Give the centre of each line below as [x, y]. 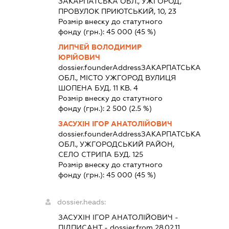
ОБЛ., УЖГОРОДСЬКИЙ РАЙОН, [117, 144]
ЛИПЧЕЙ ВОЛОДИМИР [100, 47]
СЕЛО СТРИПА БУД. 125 [101, 155]
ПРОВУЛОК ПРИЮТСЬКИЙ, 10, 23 [118, 12]
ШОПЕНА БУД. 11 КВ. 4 [98, 88]
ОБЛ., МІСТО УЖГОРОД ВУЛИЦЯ [117, 78]
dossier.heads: [82, 202]
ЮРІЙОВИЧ [79, 58]
